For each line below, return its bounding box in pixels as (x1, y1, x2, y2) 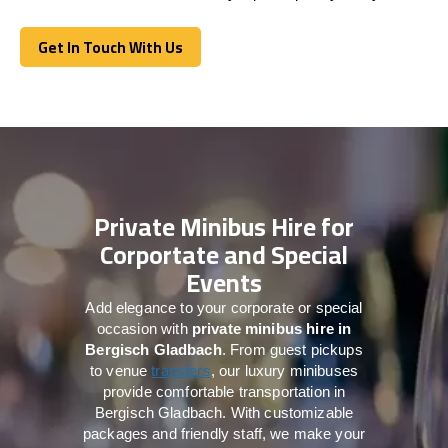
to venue (89, 362, 152, 380)
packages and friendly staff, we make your (82, 425, 366, 443)
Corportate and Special (100, 231, 348, 279)
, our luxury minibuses (210, 362, 359, 380)
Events (186, 259, 262, 307)
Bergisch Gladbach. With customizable (94, 404, 354, 422)
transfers (151, 362, 211, 380)
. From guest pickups (221, 341, 363, 359)
